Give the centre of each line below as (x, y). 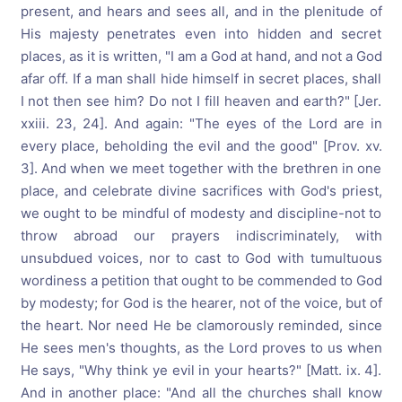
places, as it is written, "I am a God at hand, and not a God (201, 56)
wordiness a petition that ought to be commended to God (201, 280)
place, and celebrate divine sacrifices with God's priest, (201, 191)
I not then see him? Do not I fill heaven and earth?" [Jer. (201, 101)
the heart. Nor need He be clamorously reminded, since (201, 325)
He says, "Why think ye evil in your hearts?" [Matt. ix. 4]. (201, 370)
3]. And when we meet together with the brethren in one (201, 168)
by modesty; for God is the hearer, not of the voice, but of (201, 303)
